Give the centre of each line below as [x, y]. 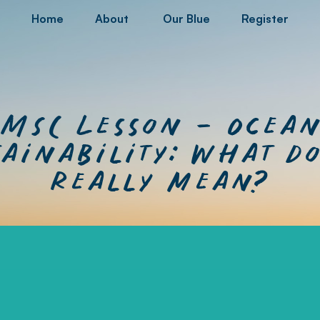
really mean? [160, 183]
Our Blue [186, 19]
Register [265, 19]
